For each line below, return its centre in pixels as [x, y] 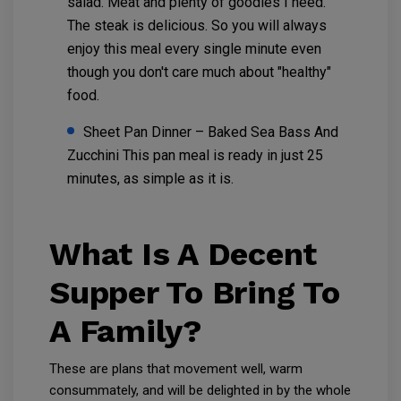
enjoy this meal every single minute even [194, 49]
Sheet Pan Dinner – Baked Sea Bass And [211, 132]
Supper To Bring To [195, 293]
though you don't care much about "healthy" [199, 73]
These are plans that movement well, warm [176, 369]
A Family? [126, 332]
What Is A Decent [183, 255]
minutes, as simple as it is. [150, 179]
